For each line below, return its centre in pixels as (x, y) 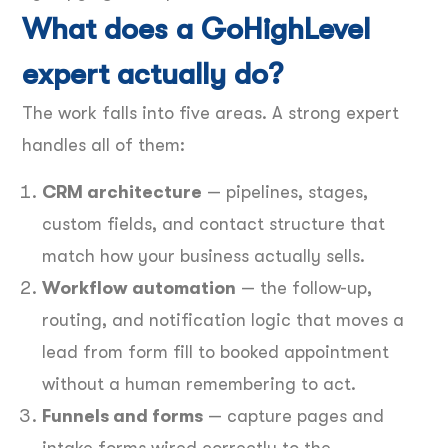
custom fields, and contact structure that (213, 223)
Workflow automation (139, 287)
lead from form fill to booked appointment (215, 351)
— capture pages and (293, 415)
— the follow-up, (304, 287)
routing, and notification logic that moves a (223, 319)
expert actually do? (152, 73)
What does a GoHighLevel (196, 28)
